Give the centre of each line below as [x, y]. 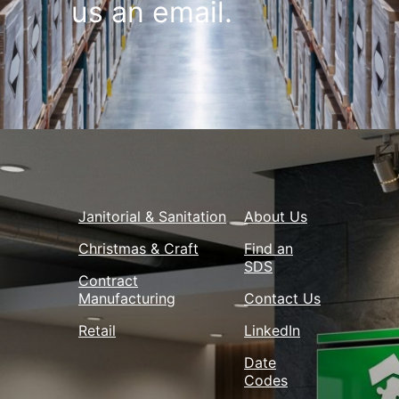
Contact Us [283, 299]
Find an [269, 249]
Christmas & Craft [138, 249]
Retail [97, 331]
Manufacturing [127, 299]
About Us [276, 217]
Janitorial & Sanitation [152, 217]
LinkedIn [273, 331]
